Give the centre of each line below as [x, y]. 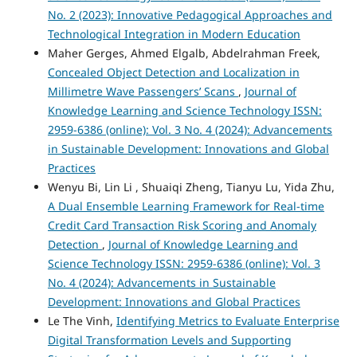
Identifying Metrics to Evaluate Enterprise [228, 321]
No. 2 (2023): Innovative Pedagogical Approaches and [190, 15]
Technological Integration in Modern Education [174, 34]
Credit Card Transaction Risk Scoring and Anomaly [182, 226]
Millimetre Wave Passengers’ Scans [143, 92]
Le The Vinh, [82, 321]
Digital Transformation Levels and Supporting [169, 340]
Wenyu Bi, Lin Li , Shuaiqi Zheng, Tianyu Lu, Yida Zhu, [191, 187]
